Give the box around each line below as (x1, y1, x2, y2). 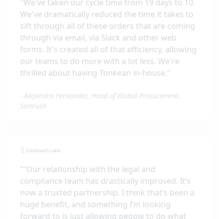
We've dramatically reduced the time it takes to (20, 8, 194, 20)
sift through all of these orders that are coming (20, 20, 195, 31)
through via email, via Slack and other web (20, 32, 176, 43)
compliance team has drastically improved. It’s (20, 175, 191, 186)
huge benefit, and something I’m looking (20, 198, 171, 210)
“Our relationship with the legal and (23, 163, 155, 175)
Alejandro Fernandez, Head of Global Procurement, (24, 90, 181, 100)
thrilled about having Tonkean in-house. (20, 67, 167, 78)
